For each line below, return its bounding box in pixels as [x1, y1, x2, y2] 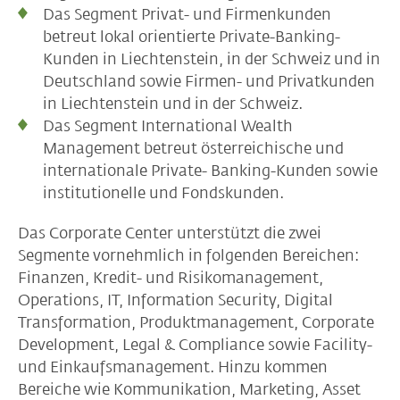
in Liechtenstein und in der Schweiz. [43, 95, 303, 112]
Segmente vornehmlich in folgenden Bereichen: [18, 246, 359, 264]
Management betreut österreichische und [43, 139, 344, 157]
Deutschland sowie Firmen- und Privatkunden [43, 72, 375, 90]
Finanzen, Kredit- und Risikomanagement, [18, 269, 323, 287]
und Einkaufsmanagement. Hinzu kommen [18, 358, 328, 376]
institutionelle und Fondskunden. [43, 184, 284, 202]
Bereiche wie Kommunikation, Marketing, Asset [18, 380, 361, 398]
